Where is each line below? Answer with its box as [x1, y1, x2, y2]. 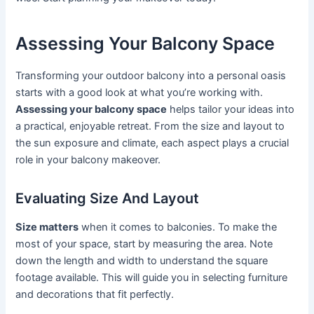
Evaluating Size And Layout [15, 189, 200, 207]
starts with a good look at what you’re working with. [15, 86, 264, 99]
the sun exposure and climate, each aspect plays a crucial [15, 136, 289, 149]
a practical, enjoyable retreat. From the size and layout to [15, 119, 285, 132]
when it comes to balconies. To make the [78, 220, 278, 233]
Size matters [15, 220, 79, 233]
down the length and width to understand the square [15, 254, 268, 267]
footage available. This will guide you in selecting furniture [15, 271, 288, 284]
